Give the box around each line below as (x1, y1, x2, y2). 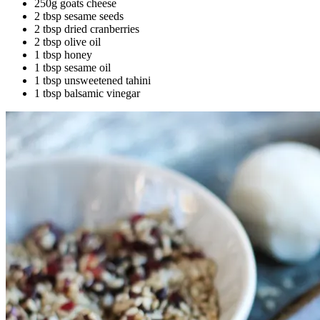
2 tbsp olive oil (34, 35, 101, 48)
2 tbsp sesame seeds (34, 9, 124, 22)
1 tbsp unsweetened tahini (34, 74, 151, 86)
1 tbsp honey (34, 48, 92, 61)
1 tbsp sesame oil (34, 61, 111, 74)
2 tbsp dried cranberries (34, 22, 139, 35)
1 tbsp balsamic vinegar (34, 86, 140, 99)
